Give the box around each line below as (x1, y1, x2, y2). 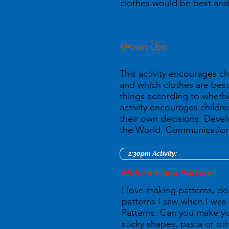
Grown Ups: (120, 41, 168, 52)
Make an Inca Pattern (122, 167, 213, 178)
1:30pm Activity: (128, 150, 177, 157)
